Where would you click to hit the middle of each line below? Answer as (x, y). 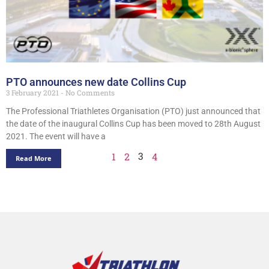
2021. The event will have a (56, 136)
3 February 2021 (33, 92)
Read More (34, 158)
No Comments (89, 92)
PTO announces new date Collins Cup (96, 82)
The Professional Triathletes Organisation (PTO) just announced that (133, 111)
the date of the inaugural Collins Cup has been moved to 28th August (133, 123)
